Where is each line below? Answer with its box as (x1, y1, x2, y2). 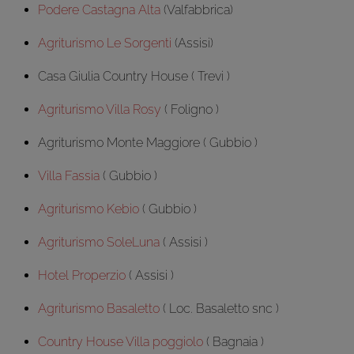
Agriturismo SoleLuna (38, 234, 160, 250)
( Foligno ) (161, 101, 219, 117)
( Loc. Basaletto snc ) (160, 300, 279, 316)
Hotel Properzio (38, 267, 126, 283)
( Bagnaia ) (203, 333, 264, 349)
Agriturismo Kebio (38, 201, 139, 217)
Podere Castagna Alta (38, 2, 160, 17)
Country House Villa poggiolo (38, 333, 203, 349)
